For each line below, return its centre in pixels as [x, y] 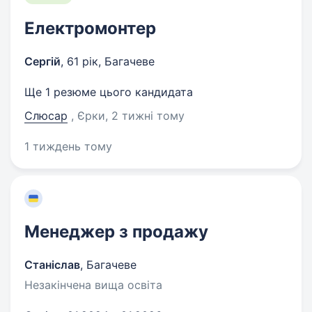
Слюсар [46, 116]
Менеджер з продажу [116, 232]
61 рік [83, 61]
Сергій [42, 61]
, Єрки [88, 116]
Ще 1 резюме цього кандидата [109, 92]
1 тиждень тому [68, 146]
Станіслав [52, 265]
